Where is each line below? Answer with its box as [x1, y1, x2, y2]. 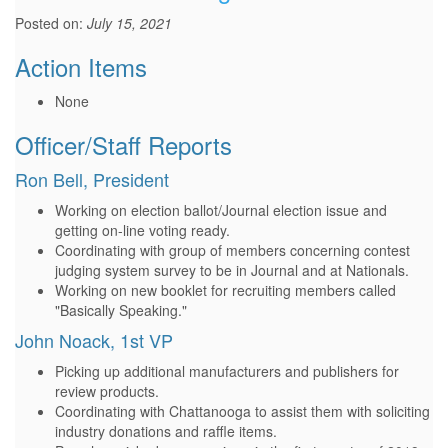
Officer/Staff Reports [15, 127, 232, 162]
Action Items [15, 49, 147, 84]
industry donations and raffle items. [55, 421, 277, 441]
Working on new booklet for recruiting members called [55, 280, 396, 300]
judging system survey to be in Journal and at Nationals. [55, 260, 409, 280]
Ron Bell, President [15, 166, 169, 192]
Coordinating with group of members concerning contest [55, 240, 410, 260]
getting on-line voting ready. [55, 220, 230, 240]
